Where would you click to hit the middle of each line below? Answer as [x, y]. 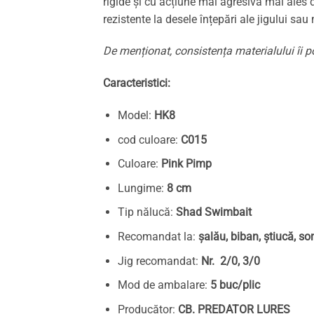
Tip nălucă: [146, 212]
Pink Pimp [186, 164]
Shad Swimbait [213, 212]
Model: [136, 116]
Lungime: [142, 188]
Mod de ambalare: [164, 285]
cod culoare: [149, 139]
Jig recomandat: [159, 261]
